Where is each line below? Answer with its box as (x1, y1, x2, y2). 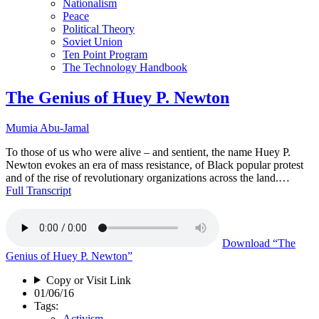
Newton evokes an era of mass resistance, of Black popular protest (6, 158, 303, 171)
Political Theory (63, 22, 135, 35)
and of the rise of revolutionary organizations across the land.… (6, 171, 290, 184)
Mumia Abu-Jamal (6, 121, 89, 134)
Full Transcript (6, 184, 71, 197)
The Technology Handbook (63, 61, 187, 73)
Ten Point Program (63, 48, 147, 61)
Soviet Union (63, 35, 122, 48)
